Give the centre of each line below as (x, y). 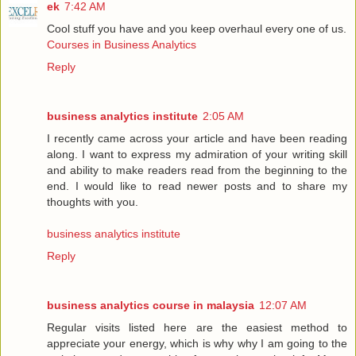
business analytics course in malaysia (151, 306)
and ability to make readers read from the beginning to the (197, 170)
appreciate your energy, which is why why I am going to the (197, 344)
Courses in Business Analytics (122, 45)
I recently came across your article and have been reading (197, 139)
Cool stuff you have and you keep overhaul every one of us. (197, 29)
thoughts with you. (93, 202)
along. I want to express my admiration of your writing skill (197, 155)
